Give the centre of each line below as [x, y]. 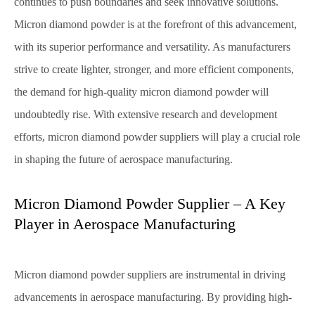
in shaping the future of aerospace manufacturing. [123, 159]
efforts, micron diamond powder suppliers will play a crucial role [157, 137]
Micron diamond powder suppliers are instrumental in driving [150, 275]
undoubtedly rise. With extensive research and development [146, 114]
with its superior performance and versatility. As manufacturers [152, 47]
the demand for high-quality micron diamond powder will [141, 92]
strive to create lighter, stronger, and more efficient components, [154, 69]
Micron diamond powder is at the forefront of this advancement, [155, 24]
